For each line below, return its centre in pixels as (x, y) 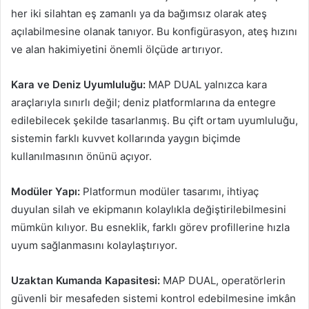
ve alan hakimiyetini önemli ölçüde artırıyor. (117, 49)
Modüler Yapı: (46, 191)
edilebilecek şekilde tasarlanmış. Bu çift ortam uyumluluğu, (154, 120)
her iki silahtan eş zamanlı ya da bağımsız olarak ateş (139, 13)
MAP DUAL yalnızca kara (206, 84)
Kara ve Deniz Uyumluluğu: (78, 84)
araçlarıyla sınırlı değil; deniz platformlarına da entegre (143, 102)
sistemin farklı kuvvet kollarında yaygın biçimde (126, 138)
